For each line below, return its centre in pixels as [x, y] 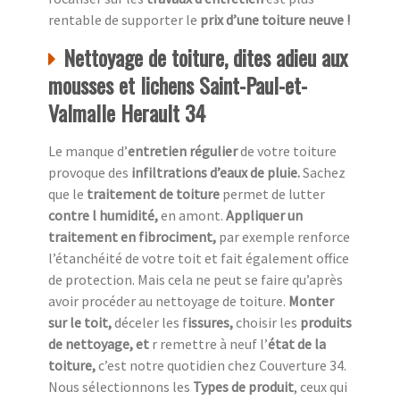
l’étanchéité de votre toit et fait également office [199, 258]
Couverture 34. [303, 366]
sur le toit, [81, 323]
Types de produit [243, 387]
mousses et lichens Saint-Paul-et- [178, 85]
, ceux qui [321, 387]
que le [67, 194]
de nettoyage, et [100, 344]
